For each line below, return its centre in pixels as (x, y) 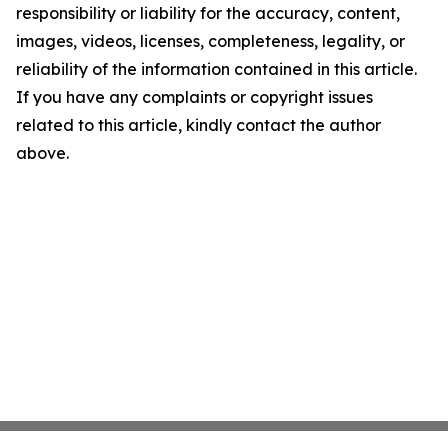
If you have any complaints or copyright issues (194, 97)
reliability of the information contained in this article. (216, 69)
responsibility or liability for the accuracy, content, (208, 13)
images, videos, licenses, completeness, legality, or (210, 41)
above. (42, 153)
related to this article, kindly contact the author (198, 125)
